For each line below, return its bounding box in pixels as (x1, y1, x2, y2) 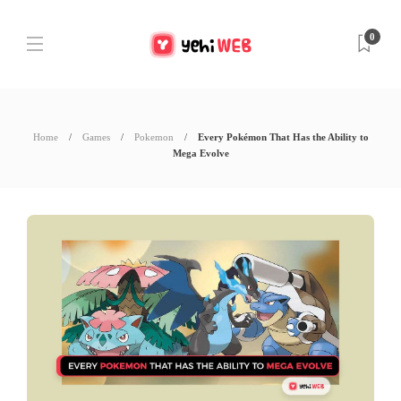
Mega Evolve (172, 148, 229, 158)
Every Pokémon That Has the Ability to (197, 132, 369, 142)
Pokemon (133, 132, 174, 142)
